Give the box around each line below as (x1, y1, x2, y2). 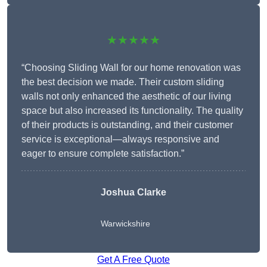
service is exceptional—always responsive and (21, 134, 219, 145)
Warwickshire (101, 219, 150, 229)
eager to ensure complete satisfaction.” (21, 148, 184, 159)
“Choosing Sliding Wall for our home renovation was (21, 63, 241, 73)
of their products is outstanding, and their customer (21, 120, 233, 131)
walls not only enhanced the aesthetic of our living (21, 91, 231, 102)
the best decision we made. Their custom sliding (21, 77, 224, 88)
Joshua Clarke (101, 187, 166, 198)
